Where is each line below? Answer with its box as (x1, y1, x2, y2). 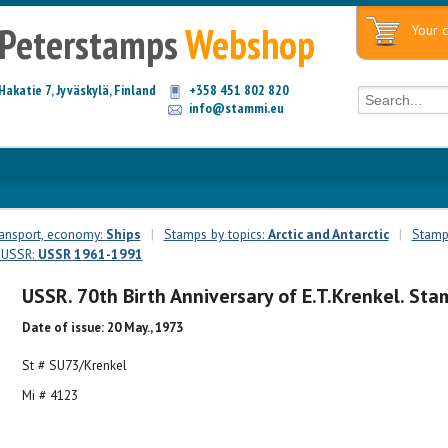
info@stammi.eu (188, 99, 284, 117)
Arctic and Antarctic (267, 225, 389, 243)
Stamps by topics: (163, 225, 268, 243)
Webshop (184, 18, 315, 70)
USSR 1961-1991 (37, 245, 143, 263)
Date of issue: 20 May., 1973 (21, 319, 183, 337)
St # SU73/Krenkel (21, 355, 127, 374)
